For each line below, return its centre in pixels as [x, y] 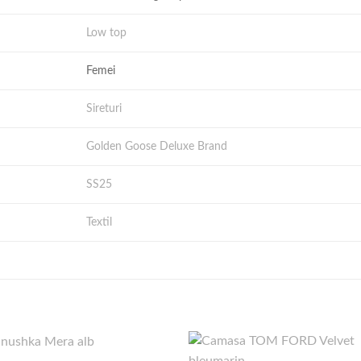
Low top [107, 33]
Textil [100, 222]
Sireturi [104, 109]
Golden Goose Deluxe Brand [157, 147]
